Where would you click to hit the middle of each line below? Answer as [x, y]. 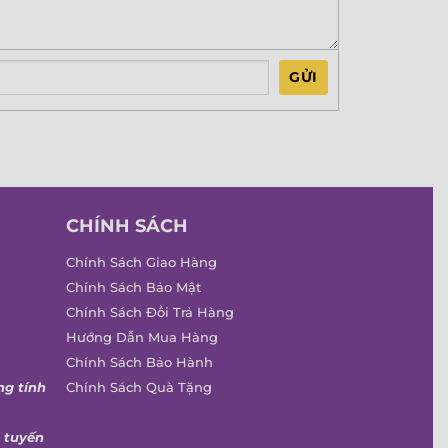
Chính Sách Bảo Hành [139, 362]
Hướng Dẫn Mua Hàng [142, 337]
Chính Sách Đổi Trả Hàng [150, 312]
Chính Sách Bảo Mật [133, 287]
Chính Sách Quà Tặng [139, 387]
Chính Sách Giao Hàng [141, 262]
